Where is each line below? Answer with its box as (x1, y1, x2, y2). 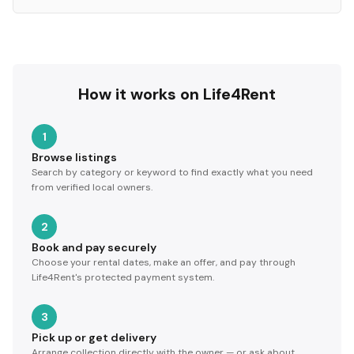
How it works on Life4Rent (78, 84, 276, 104)
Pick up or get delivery (32, 330, 156, 345)
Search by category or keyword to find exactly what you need (32, 166, 313, 179)
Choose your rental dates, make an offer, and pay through (32, 256, 296, 269)
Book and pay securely (32, 240, 156, 254)
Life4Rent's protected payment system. (32, 271, 214, 284)
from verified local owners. (32, 181, 153, 194)
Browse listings (32, 150, 117, 164)
